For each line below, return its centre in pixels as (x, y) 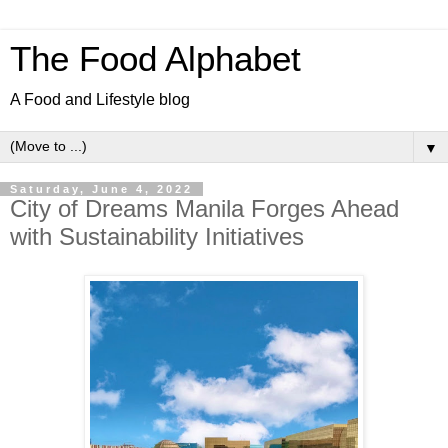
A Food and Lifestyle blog (100, 99)
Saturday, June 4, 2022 (101, 189)
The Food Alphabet (155, 59)
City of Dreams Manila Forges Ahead (204, 208)
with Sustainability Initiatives (157, 236)
